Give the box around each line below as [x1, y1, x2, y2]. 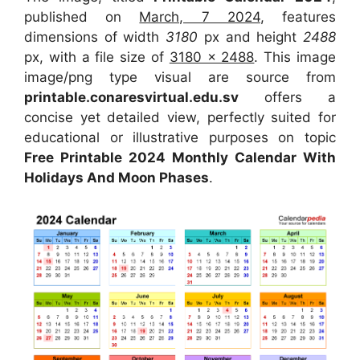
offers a [239, 88, 336, 105]
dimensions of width [24, 28, 166, 45]
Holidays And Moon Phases [24, 169, 209, 186]
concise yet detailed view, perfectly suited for [24, 108, 336, 125]
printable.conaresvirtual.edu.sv [24, 88, 239, 105]
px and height [198, 28, 304, 45]
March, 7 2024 [139, 8, 260, 25]
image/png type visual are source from [24, 68, 336, 85]
